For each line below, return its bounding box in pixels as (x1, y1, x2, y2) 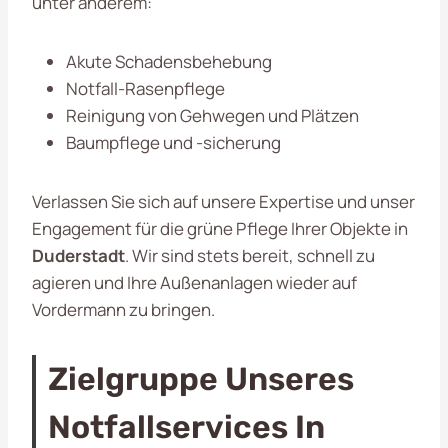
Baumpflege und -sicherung (66, 130, 281, 154)
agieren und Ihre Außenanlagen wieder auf (32, 270, 357, 294)
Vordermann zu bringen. (32, 297, 215, 321)
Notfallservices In (48, 407, 325, 446)
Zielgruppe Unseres (48, 359, 354, 398)
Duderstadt (32, 243, 125, 267)
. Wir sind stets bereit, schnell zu (125, 243, 375, 267)
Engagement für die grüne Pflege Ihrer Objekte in (32, 216, 408, 240)
